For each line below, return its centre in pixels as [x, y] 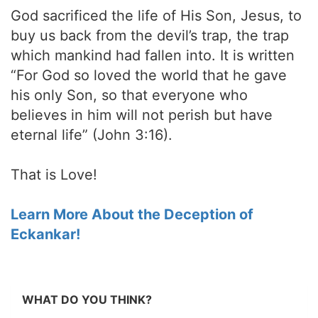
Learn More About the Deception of [132, 214]
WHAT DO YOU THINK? [87, 300]
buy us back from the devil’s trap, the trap [150, 35]
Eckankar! [45, 234]
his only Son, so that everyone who [129, 95]
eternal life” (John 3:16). [92, 135]
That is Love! [54, 175]
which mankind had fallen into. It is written [153, 55]
